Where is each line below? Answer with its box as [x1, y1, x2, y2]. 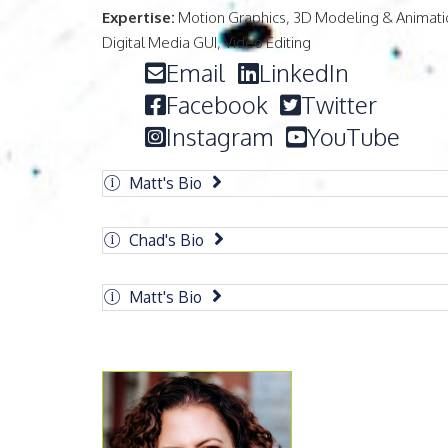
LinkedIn [259, 56, 349, 88]
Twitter [301, 88, 377, 120]
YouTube [307, 120, 400, 152]
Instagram [166, 120, 274, 152]
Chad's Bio [129, 229, 204, 250]
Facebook [166, 88, 268, 120]
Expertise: [102, 7, 175, 27]
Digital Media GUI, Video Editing [102, 32, 311, 52]
